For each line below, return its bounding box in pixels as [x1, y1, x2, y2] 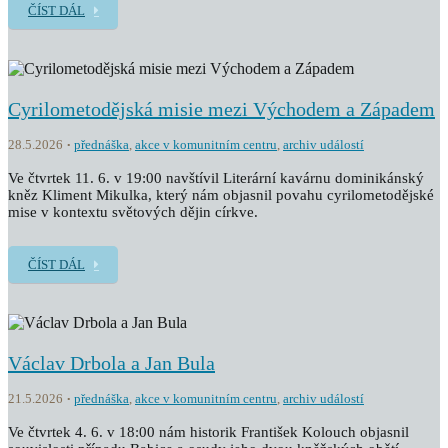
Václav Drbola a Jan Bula [8, 352, 215, 374]
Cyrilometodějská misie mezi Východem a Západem [8, 98, 435, 120]
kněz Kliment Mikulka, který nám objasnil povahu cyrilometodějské [8, 187, 434, 203]
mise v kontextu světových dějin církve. [8, 204, 262, 220]
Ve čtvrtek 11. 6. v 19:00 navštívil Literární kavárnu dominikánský [8, 170, 424, 186]
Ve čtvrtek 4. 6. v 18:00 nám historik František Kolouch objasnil [8, 424, 409, 440]
